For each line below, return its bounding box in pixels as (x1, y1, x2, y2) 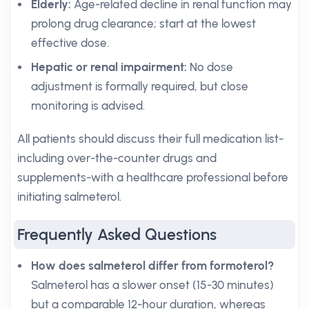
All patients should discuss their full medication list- (17, 132, 283, 146)
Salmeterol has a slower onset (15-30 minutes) (31, 278, 274, 292)
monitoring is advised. (31, 99, 145, 112)
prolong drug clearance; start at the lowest (31, 17, 256, 30)
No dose (187, 60, 233, 74)
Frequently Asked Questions (17, 225, 217, 244)
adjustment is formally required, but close (31, 79, 248, 93)
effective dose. (31, 36, 109, 50)
